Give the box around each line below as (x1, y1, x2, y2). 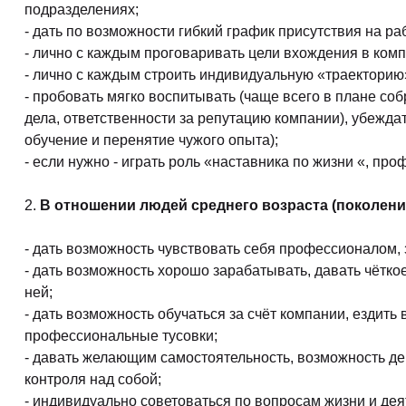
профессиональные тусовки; (24, 328, 217, 343)
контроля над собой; (24, 372, 161, 387)
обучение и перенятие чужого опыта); (24, 132, 278, 148)
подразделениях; (24, 2, 139, 17)
